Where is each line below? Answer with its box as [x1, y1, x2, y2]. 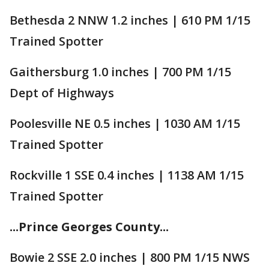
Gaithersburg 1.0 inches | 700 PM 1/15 [10, 63, 231, 80]
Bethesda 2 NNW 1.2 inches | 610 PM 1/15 [10, 11, 250, 28]
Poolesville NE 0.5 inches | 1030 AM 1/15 [10, 115, 240, 131]
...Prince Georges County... [10, 218, 169, 235]
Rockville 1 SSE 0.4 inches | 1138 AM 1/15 [10, 166, 244, 183]
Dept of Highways [10, 84, 114, 101]
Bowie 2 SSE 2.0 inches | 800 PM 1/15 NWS [10, 249, 250, 265]
